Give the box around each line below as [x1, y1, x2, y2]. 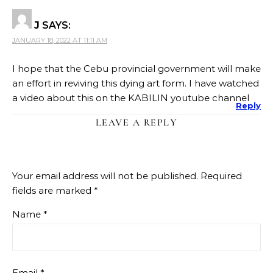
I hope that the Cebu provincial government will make [12, 62, 261, 74]
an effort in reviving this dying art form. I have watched [12, 77, 259, 89]
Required [200, 169, 242, 182]
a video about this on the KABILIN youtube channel [12, 91, 249, 104]
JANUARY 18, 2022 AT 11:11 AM [12, 35, 107, 44]
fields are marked [12, 184, 94, 196]
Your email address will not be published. [12, 169, 198, 182]
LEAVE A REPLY [95, 116, 178, 129]
